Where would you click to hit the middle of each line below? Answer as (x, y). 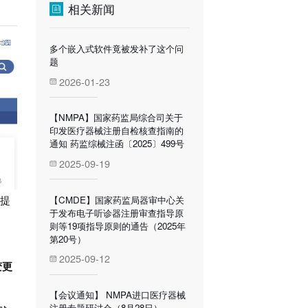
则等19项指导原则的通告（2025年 (118, 225)
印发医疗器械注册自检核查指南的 (117, 131)
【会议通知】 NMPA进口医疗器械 (118, 295)
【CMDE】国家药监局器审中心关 (117, 199)
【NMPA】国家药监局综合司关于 (116, 118)
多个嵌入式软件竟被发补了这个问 (117, 49)
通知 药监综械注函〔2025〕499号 (117, 144)
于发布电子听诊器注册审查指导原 (117, 212)
